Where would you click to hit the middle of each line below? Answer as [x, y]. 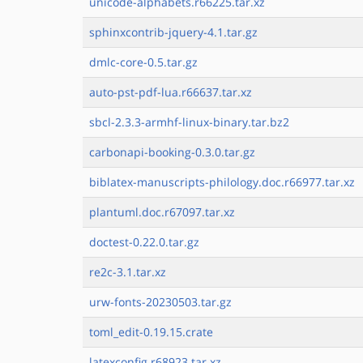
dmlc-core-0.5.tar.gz [143, 62]
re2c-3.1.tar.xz [128, 272]
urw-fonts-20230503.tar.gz [160, 302]
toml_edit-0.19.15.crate [151, 332]
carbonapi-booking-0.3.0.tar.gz [172, 152]
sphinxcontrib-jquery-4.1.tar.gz [173, 32]
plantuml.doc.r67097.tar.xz [162, 212]
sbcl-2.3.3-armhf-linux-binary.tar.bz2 [189, 122]
